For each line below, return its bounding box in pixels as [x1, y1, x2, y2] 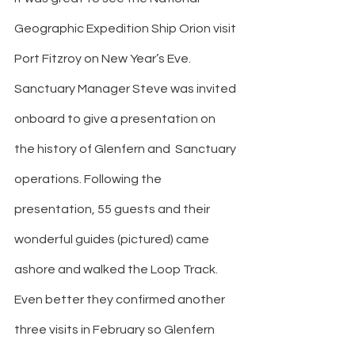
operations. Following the [14, 173, 164, 186]
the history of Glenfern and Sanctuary [14, 143, 239, 156]
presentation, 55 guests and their [14, 203, 212, 216]
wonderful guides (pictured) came [14, 233, 212, 246]
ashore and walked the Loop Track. [14, 263, 220, 277]
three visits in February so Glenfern [14, 323, 217, 337]
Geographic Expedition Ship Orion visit [14, 22, 239, 36]
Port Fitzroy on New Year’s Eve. [14, 52, 193, 66]
